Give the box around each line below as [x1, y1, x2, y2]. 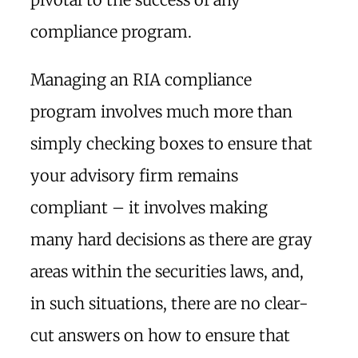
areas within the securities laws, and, [30, 261, 304, 281]
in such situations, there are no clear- [30, 293, 308, 313]
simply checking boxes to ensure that [30, 133, 312, 153]
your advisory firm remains [30, 165, 238, 185]
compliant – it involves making [30, 197, 268, 217]
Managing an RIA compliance [30, 70, 252, 89]
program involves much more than [30, 101, 292, 121]
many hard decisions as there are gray [30, 229, 312, 249]
